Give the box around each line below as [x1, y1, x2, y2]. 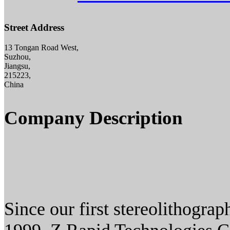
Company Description [4, 107, 183, 129]
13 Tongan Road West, [4, 43, 79, 52]
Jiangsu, [4, 62, 30, 71]
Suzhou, [4, 52, 31, 62]
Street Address [4, 22, 64, 33]
